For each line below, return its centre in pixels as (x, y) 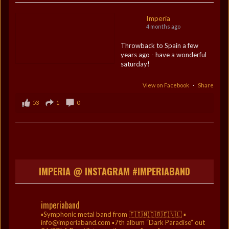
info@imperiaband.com (76, 222)
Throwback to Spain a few (159, 45)
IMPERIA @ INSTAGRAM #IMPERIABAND (114, 171)
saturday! (135, 64)
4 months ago (163, 26)
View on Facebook (166, 85)
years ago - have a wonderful (163, 55)
